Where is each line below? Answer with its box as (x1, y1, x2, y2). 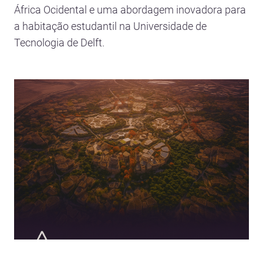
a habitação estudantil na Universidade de (14, 20, 207, 32)
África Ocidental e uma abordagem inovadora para (14, 4, 246, 16)
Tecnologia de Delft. (14, 36, 104, 49)
